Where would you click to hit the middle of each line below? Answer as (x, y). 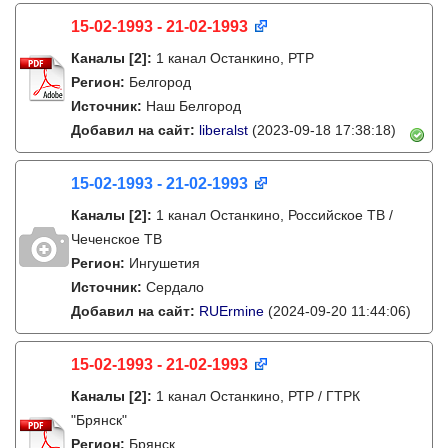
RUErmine (231, 311)
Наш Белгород (193, 106)
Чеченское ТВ (116, 239)
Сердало (175, 287)
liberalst (223, 130)
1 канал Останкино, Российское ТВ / (274, 215)
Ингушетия (164, 263)
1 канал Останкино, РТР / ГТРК (258, 396)
